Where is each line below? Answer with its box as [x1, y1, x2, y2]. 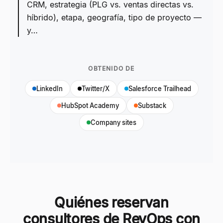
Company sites [91, 118, 136, 126]
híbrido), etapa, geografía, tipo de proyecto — [27, 12, 202, 22]
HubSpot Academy [61, 102, 119, 110]
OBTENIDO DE [88, 65, 135, 72]
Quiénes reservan [54, 194, 169, 211]
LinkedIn [36, 85, 63, 93]
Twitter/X [81, 85, 110, 93]
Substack [137, 102, 166, 110]
